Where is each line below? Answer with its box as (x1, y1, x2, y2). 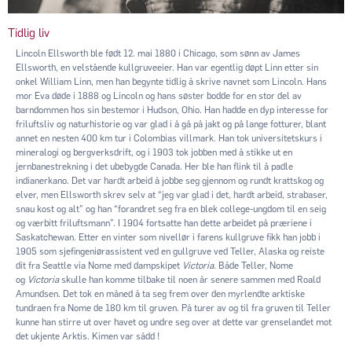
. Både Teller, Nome (214, 259, 293, 271)
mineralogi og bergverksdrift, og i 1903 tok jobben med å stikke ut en (16, 146, 292, 158)
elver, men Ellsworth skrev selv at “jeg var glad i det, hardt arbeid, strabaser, (16, 189, 328, 200)
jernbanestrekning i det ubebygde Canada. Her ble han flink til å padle (16, 160, 293, 172)
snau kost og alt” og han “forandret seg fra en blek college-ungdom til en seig (16, 203, 326, 214)
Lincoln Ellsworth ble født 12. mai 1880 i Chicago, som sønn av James (16, 47, 300, 59)
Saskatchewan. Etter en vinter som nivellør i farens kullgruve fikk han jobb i (16, 231, 321, 243)
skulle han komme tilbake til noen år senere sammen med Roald (59, 273, 321, 285)
